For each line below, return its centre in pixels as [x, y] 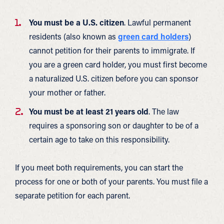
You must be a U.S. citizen [76, 22]
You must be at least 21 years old [89, 111]
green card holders [153, 36]
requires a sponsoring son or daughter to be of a [114, 125]
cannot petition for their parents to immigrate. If [112, 50]
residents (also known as [73, 36]
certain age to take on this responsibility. [99, 139]
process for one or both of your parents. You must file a [111, 181]
